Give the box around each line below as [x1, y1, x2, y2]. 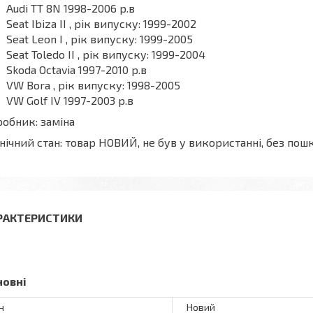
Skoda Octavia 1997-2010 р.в [6, 63, 147, 76]
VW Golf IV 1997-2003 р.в [6, 94, 133, 107]
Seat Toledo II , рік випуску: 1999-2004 [6, 48, 205, 61]
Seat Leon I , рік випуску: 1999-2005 [6, 32, 193, 45]
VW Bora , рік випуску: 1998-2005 [6, 78, 180, 92]
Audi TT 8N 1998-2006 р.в [6, 1, 135, 15]
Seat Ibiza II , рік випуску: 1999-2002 [6, 17, 196, 30]
